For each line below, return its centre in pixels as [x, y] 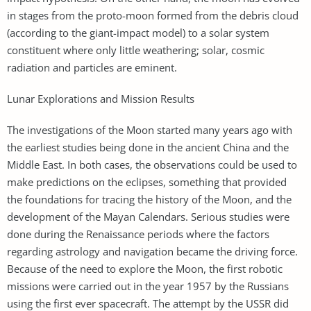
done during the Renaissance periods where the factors [138, 234]
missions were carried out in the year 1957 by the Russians [148, 286]
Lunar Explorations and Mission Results [101, 98]
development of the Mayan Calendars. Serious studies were [148, 216]
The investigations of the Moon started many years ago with [150, 129]
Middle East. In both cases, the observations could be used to [152, 164]
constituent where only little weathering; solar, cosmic [136, 50]
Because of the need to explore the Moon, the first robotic [145, 268]
